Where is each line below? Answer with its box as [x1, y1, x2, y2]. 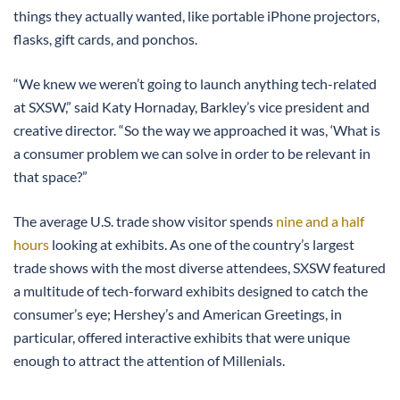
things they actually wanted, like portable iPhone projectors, [13, 7, 379, 24]
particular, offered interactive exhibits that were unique [13, 329, 350, 346]
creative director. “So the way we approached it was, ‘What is [13, 121, 380, 138]
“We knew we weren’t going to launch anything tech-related [13, 75, 377, 92]
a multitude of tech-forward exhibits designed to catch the [13, 282, 368, 299]
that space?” [13, 168, 87, 185]
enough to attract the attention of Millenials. [13, 352, 285, 369]
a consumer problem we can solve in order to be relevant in [13, 145, 371, 162]
